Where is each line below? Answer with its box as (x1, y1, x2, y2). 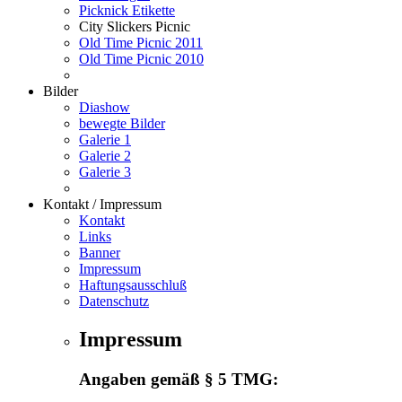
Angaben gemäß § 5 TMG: (79, 369, 278, 389)
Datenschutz (79, 293, 149, 309)
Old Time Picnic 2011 (79, 34, 203, 50)
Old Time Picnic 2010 (79, 50, 204, 66)
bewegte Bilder (79, 115, 165, 131)
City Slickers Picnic (79, 18, 190, 34)
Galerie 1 (79, 131, 131, 147)
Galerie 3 (79, 163, 131, 179)
